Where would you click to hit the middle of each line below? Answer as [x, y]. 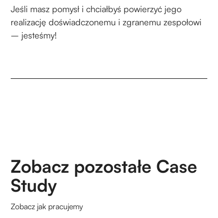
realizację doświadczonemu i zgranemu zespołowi [106, 22]
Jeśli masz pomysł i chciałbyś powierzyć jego [96, 9]
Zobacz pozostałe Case [104, 166]
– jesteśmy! [34, 35]
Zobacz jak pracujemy [47, 206]
